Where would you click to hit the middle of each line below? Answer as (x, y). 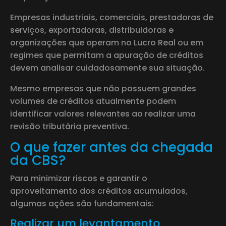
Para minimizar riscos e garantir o (79, 178)
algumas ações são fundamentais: (82, 203)
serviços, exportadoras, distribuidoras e (92, 30)
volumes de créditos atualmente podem (93, 101)
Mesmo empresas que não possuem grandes (103, 88)
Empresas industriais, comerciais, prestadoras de (112, 17)
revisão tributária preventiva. (70, 126)
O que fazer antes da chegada (111, 147)
